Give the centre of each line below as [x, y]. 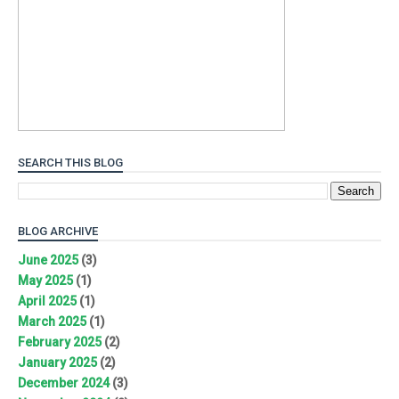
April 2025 [47, 301]
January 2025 [57, 363]
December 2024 [64, 383]
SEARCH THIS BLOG [70, 162]
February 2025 [60, 342]
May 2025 [45, 281]
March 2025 [52, 322]
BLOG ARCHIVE [58, 231]
